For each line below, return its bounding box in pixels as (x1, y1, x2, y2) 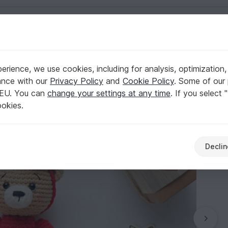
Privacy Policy (50, 76, 103, 86)
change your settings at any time (47, 88, 170, 98)
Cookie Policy (123, 76, 174, 86)
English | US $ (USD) (162, 39, 222, 46)
